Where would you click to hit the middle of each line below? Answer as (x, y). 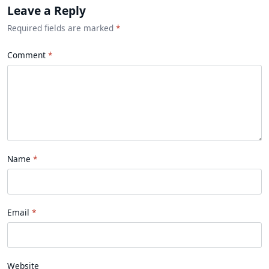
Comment (26, 55)
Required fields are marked (62, 28)
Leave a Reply (47, 11)
